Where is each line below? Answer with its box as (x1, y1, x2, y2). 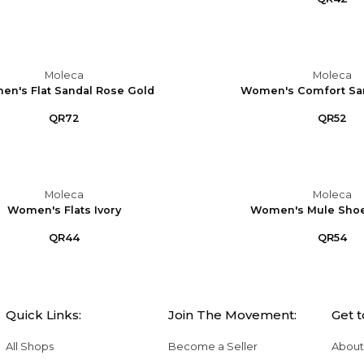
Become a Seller (168, 340, 258, 353)
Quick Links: (5, 307, 81, 323)
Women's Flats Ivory (7, 204, 122, 217)
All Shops (5, 340, 54, 353)
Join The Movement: (168, 307, 297, 323)
